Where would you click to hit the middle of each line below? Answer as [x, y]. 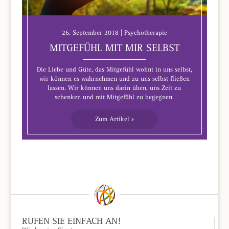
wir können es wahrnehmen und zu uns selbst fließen [114, 78]
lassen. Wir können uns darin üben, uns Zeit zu [114, 87]
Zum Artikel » [114, 119]
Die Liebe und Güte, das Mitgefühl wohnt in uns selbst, [114, 69]
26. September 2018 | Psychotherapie [114, 32]
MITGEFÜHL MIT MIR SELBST [114, 48]
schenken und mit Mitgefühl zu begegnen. [114, 97]
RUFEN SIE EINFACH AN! [71, 221]
